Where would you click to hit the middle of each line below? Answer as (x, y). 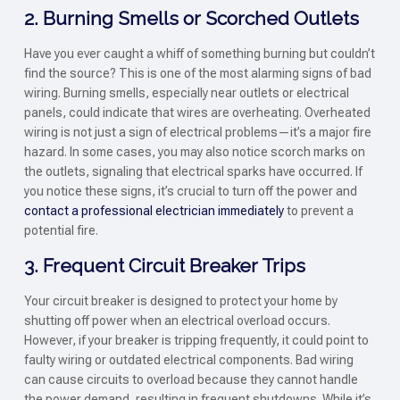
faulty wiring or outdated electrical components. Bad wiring (188, 360)
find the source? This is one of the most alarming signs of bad (197, 74)
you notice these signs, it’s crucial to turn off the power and (190, 192)
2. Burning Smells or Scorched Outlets (191, 18)
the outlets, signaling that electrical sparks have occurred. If (193, 172)
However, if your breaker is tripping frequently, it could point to (196, 341)
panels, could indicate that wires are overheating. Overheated (197, 113)
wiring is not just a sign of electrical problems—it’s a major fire (197, 133)
